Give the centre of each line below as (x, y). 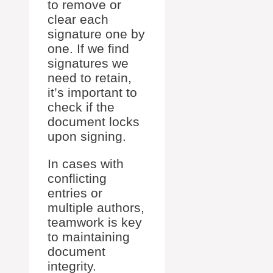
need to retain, (90, 77)
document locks (94, 121)
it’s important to (92, 92)
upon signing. (87, 136)
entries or (75, 193)
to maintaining (89, 236)
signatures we (88, 63)
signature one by (96, 34)
